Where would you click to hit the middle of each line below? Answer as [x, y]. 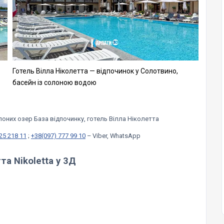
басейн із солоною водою [54, 82]
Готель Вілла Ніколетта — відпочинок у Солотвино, [95, 71]
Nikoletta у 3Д [45, 161]
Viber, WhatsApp [116, 135]
